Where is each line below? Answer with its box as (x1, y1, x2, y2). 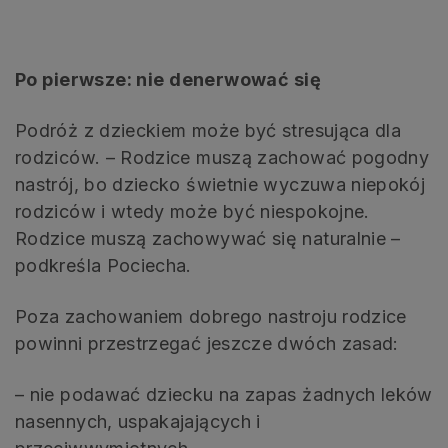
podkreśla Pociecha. (15, 254, 192, 276)
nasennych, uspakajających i (15, 410, 261, 432)
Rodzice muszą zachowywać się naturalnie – (15, 227, 401, 249)
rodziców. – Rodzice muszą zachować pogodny (15, 146, 430, 168)
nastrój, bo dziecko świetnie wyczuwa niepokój (15, 173, 426, 195)
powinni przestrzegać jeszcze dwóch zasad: (15, 332, 399, 354)
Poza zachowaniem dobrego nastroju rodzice (15, 305, 407, 327)
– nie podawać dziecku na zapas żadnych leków (15, 383, 433, 405)
